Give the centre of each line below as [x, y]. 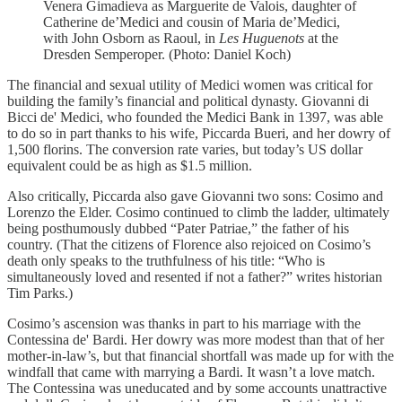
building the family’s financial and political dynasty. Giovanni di [188, 100]
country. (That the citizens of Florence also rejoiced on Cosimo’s [189, 244]
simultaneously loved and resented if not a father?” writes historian [195, 276]
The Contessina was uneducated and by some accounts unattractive [197, 388]
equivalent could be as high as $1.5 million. [131, 165]
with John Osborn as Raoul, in [131, 38]
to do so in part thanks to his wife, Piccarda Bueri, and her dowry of [199, 133]
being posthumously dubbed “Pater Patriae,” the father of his [178, 228]
